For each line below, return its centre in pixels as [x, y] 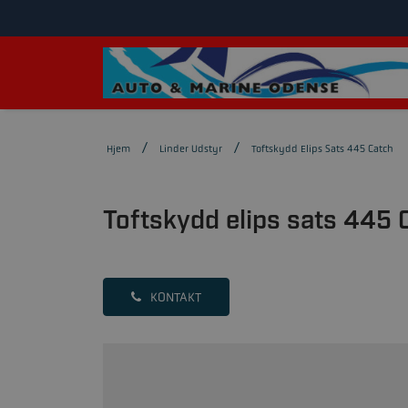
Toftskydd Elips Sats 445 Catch [322, 148]
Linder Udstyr [191, 148]
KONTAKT [175, 297]
